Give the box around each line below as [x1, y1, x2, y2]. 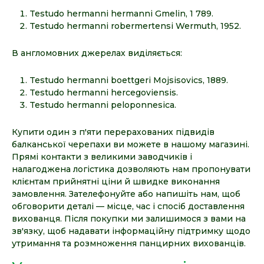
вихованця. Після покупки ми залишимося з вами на [12, 213, 246, 224]
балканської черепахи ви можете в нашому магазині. [12, 138, 249, 150]
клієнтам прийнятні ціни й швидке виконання [12, 176, 220, 187]
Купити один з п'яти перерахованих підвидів [12, 126, 214, 137]
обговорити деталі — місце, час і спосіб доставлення [12, 200, 245, 212]
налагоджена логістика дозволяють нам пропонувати [12, 163, 250, 174]
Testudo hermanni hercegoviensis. [29, 87, 178, 98]
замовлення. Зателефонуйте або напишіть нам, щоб [12, 188, 240, 199]
